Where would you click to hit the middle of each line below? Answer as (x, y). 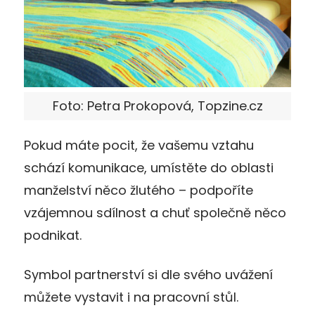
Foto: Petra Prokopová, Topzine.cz (157, 105)
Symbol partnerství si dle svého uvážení (148, 274)
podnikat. (53, 235)
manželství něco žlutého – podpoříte (139, 190)
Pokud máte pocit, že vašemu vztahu (139, 145)
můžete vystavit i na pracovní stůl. (131, 297)
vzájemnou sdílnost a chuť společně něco (155, 212)
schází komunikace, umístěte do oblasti (149, 167)
